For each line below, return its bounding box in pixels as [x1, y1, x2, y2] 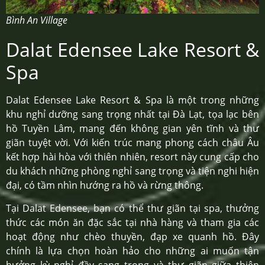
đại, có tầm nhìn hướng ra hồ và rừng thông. [6, 179, 203, 192]
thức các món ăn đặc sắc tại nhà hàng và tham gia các [6, 215, 259, 229]
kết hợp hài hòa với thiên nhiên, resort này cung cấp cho [6, 150, 259, 164]
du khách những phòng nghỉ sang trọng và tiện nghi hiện [6, 164, 259, 178]
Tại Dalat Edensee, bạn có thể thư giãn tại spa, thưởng [6, 201, 259, 215]
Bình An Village [6, 14, 67, 27]
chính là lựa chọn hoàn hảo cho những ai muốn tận [6, 244, 259, 257]
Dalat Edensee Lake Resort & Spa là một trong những [6, 93, 259, 107]
